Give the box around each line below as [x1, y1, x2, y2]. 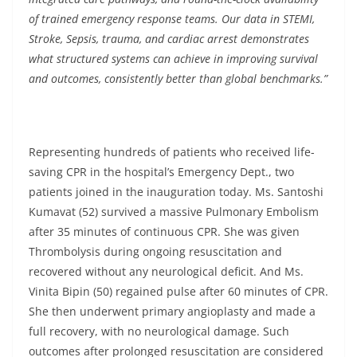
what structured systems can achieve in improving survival [29, 51, 318, 66]
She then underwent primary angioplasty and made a [29, 304, 316, 319]
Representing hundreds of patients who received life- [29, 144, 315, 159]
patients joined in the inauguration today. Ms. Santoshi [29, 184, 324, 199]
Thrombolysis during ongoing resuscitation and [29, 244, 282, 259]
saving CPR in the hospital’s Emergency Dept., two [29, 164, 294, 179]
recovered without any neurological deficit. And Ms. [29, 264, 304, 279]
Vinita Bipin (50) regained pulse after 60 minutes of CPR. [29, 284, 328, 299]
